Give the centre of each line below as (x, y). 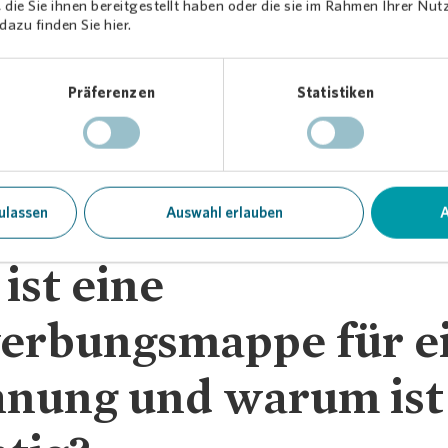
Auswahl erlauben (224, 212)
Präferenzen (111, 93)
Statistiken (336, 93)
